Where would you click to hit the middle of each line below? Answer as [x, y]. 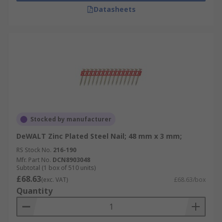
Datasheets [114, 9]
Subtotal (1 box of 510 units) [56, 168]
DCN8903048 [71, 160]
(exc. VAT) [55, 180]
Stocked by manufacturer [71, 119]
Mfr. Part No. [34, 160]
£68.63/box [190, 180]
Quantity [34, 191]
